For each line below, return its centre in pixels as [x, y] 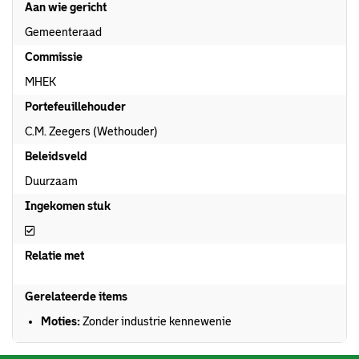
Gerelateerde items [76, 296]
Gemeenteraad [63, 32]
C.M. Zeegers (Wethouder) [91, 131]
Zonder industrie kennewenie [156, 321]
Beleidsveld [56, 156]
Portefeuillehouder [75, 107]
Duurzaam [51, 181]
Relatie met [54, 256]
